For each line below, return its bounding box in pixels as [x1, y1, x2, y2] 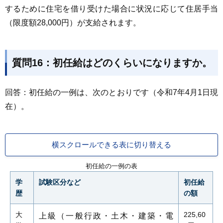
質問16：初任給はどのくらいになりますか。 [12, 57, 212, 68]
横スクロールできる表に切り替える [52, 140, 171, 149]
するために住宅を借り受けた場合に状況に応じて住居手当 [5, 4, 218, 13]
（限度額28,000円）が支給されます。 [5, 18, 141, 27]
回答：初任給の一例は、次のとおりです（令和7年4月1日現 [5, 88, 218, 97]
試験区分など [39, 178, 81, 186]
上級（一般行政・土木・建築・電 [39, 212, 173, 220]
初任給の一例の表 [86, 162, 137, 170]
